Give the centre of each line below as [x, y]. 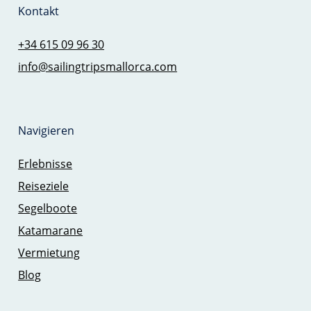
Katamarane [51, 231]
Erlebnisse [45, 164]
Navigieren [47, 131]
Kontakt [39, 11]
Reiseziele [44, 186]
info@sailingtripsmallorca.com [98, 67]
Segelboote [48, 209]
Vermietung [49, 253]
